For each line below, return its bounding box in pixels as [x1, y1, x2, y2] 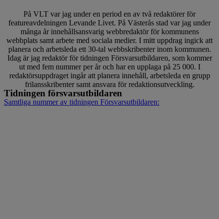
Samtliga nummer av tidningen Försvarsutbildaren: [4, 97, 159, 106]
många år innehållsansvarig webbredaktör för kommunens [20, 27, 199, 36]
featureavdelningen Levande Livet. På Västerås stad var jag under [8, 18, 211, 27]
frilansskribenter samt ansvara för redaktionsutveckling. [24, 80, 195, 88]
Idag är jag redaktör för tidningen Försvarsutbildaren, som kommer [7, 53, 212, 62]
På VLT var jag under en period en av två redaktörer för [23, 9, 196, 18]
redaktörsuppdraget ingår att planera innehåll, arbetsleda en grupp [9, 71, 210, 80]
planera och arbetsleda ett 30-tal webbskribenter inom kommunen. [8, 44, 211, 53]
